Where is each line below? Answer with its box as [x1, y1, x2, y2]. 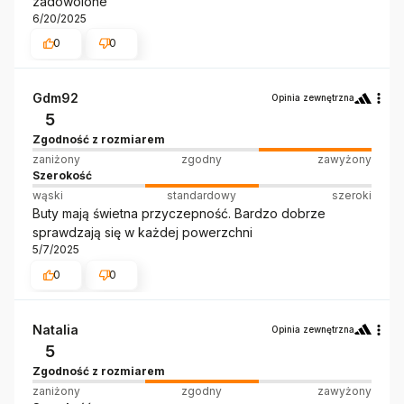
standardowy [167, 188, 237, 203]
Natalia [32, 321, 78, 337]
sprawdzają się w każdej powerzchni [32, 225, 252, 241]
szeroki [331, 188, 372, 203]
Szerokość [32, 169, 92, 183]
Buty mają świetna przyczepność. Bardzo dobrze [32, 206, 326, 222]
